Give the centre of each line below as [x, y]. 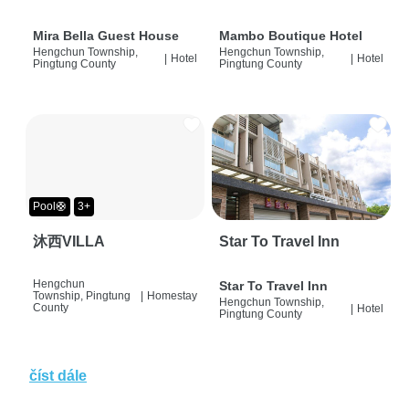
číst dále [58, 376]
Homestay [172, 296]
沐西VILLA [69, 242]
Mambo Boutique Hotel [291, 36]
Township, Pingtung [82, 296]
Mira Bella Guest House [106, 36]
